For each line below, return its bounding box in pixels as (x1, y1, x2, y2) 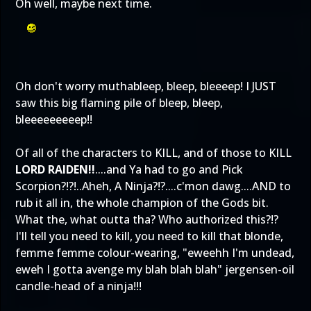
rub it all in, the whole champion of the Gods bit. (15, 195, 269, 210)
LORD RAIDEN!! (15, 162, 95, 177)
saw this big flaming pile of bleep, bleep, (15, 95, 223, 110)
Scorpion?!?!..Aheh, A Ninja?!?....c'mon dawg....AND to (15, 178, 291, 194)
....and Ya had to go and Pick (95, 162, 243, 177)
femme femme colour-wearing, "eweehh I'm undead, (15, 245, 294, 260)
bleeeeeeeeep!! (15, 112, 92, 127)
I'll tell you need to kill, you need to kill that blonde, (15, 228, 283, 244)
